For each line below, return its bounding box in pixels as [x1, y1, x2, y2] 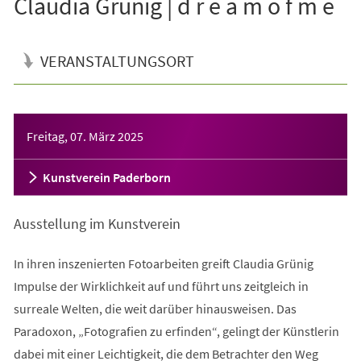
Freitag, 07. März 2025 [26, 127, 143, 144]
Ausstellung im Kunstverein [13, 214, 180, 233]
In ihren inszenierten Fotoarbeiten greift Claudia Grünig [13, 255, 313, 272]
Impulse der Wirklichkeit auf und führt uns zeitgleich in [13, 277, 309, 294]
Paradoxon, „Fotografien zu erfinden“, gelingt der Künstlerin [13, 322, 339, 339]
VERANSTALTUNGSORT [39, 50, 194, 71]
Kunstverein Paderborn [42, 168, 171, 185]
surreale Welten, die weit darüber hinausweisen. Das [13, 300, 297, 317]
